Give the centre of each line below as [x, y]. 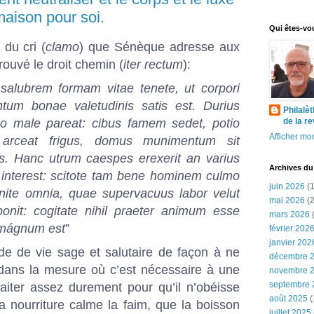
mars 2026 [289, 214]
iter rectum [153, 64]
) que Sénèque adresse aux [160, 47]
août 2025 [288, 299]
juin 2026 [287, 186]
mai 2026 [287, 200]
